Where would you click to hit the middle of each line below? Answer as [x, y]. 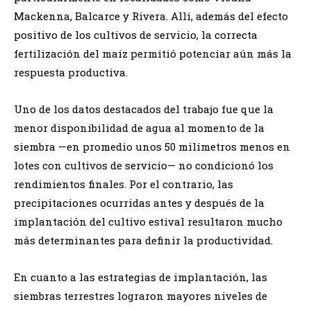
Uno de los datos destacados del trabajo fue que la [144, 109]
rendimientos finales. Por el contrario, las [124, 184]
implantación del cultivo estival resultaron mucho [148, 221]
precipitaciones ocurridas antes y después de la [139, 202]
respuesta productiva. [71, 72]
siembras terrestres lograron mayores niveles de [141, 295]
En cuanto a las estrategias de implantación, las [141, 277]
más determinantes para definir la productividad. [143, 240]
